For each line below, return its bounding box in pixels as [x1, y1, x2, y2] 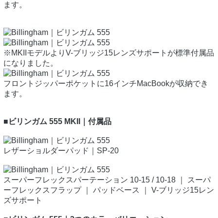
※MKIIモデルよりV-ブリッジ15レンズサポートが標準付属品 [3, 49, 214, 57]
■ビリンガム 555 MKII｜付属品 [3, 117, 111, 126]
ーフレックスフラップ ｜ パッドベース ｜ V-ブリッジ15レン [3, 186, 214, 195]
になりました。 [3, 59, 58, 68]
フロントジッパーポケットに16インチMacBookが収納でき [3, 79, 208, 88]
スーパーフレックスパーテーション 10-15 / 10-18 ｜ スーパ [3, 176, 211, 184]
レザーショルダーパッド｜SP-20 [3, 146, 119, 155]
